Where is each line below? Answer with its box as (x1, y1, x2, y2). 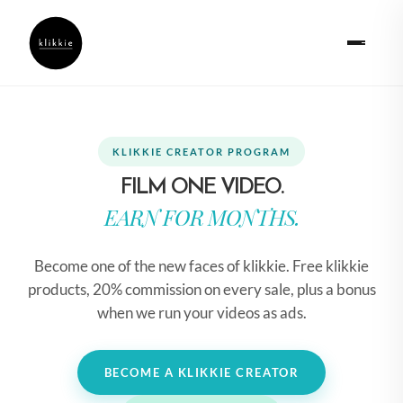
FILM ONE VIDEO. (121, 177, 282, 199)
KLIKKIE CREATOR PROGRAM (112, 146, 291, 157)
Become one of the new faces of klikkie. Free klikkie (34, 256, 369, 275)
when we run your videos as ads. (96, 303, 307, 322)
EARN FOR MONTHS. (103, 202, 300, 231)
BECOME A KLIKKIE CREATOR (103, 365, 300, 380)
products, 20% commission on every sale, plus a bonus (27, 280, 376, 299)
